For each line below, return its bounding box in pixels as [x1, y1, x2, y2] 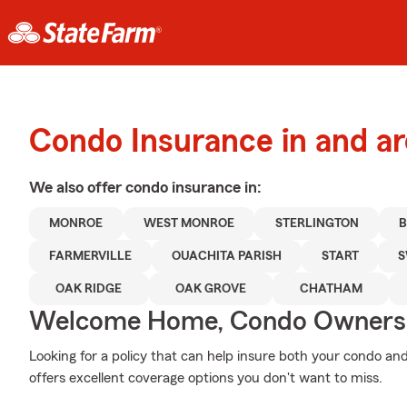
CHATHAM [299, 283, 362, 295]
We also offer [29, 179, 125, 195]
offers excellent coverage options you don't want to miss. [29, 371, 382, 385]
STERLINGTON [274, 217, 359, 230]
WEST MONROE [144, 217, 234, 230]
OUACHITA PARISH [171, 250, 282, 263]
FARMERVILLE [48, 250, 132, 263]
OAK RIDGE [55, 283, 123, 295]
